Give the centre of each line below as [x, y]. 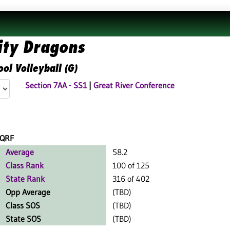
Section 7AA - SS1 [56, 85]
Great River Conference [134, 85]
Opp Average [28, 192]
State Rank [25, 179]
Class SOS [23, 205]
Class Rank [25, 165]
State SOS [23, 219]
